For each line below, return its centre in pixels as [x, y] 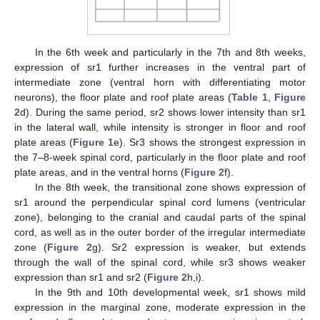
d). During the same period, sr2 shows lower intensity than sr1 [163, 112]
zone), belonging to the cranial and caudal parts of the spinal [160, 217]
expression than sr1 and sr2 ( [81, 277]
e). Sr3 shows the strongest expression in [210, 142]
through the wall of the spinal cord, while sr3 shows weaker [160, 262]
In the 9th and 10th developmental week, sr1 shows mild [170, 292]
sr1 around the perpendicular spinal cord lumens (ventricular [160, 202]
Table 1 [250, 97]
